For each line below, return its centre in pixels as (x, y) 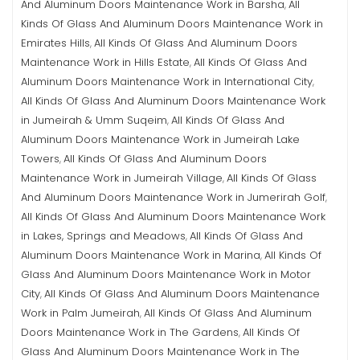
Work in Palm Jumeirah (80, 313)
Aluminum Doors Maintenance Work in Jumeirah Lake (160, 139)
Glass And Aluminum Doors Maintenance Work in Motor (166, 274)
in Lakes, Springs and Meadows (103, 236)
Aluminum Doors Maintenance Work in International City (167, 82)
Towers (40, 159)
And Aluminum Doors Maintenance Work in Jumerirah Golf (173, 197)
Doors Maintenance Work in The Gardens (130, 332)
